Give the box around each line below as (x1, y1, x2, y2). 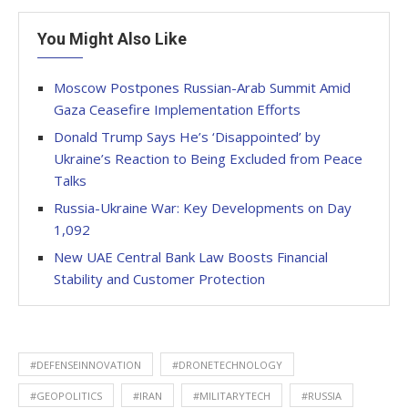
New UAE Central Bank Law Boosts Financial (54, 247, 328, 266)
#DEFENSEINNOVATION (30, 357, 141, 372)
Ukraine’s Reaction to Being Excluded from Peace (54, 148, 362, 168)
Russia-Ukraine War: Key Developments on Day (54, 198, 352, 217)
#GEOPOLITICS (30, 388, 102, 403)
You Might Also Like (37, 28, 187, 48)
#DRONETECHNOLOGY (172, 357, 282, 372)
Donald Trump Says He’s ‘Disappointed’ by (54, 127, 321, 146)
